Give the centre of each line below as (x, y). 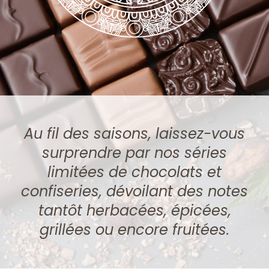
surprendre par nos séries (134, 153)
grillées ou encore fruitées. (134, 230)
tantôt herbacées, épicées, (134, 211)
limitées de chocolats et (134, 172)
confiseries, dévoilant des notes (134, 192)
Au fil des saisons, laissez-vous (134, 134)
